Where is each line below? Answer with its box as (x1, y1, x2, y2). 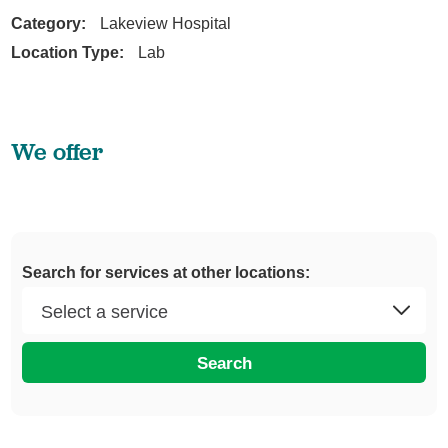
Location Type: (11, 43, 125, 62)
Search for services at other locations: (21, 263, 310, 282)
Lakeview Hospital (99, 14, 231, 33)
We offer (11, 137, 104, 167)
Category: (11, 14, 87, 33)
